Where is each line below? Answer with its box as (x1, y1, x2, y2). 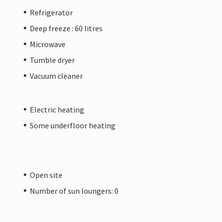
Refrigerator (30, 7, 73, 17)
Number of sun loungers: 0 (30, 185, 118, 196)
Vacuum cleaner (30, 70, 83, 81)
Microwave (30, 39, 65, 49)
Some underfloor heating (30, 120, 115, 130)
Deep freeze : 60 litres (30, 23, 103, 33)
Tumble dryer (30, 55, 75, 65)
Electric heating (30, 104, 84, 114)
